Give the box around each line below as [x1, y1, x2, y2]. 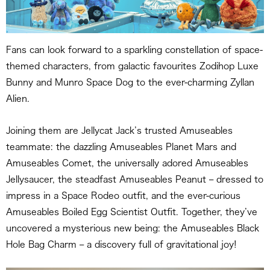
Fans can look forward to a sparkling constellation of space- [6, 45, 263, 55]
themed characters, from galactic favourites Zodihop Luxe [6, 61, 259, 71]
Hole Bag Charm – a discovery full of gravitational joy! [6, 239, 237, 249]
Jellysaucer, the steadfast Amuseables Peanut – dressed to [6, 174, 263, 184]
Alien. [6, 94, 30, 104]
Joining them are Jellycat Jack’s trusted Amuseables [6, 125, 233, 135]
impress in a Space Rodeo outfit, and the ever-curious [6, 190, 240, 200]
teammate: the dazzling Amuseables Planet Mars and [6, 142, 236, 151]
